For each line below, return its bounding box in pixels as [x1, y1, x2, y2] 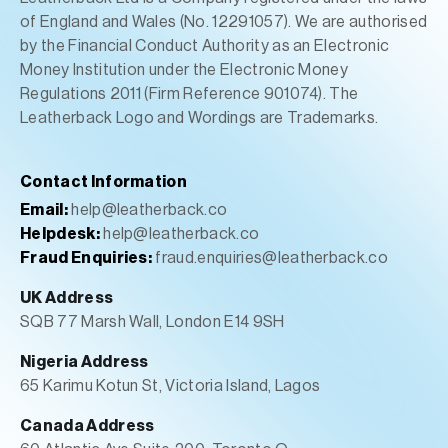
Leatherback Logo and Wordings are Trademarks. [20, 110, 379, 126]
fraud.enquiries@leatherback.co [152, 250, 389, 266]
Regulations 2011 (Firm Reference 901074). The [20, 86, 359, 102]
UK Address [20, 290, 114, 306]
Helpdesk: [20, 226, 100, 242]
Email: [20, 202, 68, 218]
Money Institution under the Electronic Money [20, 62, 349, 78]
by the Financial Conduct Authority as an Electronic [20, 38, 390, 54]
